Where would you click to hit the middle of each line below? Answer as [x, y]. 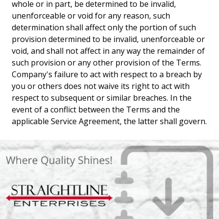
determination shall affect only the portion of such [104, 27]
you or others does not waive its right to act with [101, 86]
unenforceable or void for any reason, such [91, 16]
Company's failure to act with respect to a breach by [107, 74]
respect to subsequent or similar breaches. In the [102, 98]
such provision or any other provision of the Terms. [107, 63]
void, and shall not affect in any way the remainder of [108, 51]
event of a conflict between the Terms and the [96, 109]
